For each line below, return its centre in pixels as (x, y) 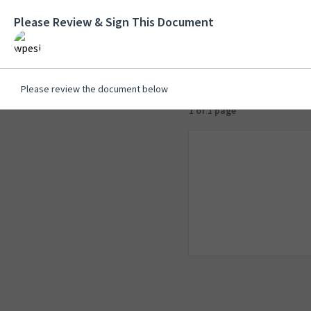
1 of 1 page (212, 110)
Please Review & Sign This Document (114, 22)
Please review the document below (94, 89)
